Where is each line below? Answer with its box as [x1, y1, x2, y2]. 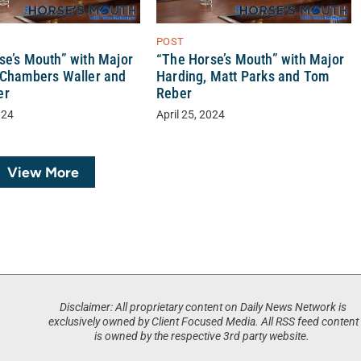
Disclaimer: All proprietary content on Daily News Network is [60, 300, 347, 314]
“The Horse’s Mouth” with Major [156, 51, 344, 68]
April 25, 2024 [156, 107, 225, 122]
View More [6, 163, 79, 180]
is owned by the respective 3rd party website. [94, 329, 313, 343]
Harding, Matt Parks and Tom [156, 68, 330, 85]
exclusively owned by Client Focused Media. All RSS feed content [48, 314, 359, 329]
